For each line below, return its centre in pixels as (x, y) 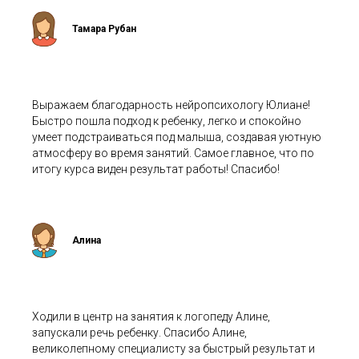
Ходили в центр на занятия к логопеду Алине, (151, 317)
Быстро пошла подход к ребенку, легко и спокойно (167, 121)
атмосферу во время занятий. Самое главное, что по (173, 153)
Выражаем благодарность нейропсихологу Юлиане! (171, 105)
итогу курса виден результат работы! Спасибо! (156, 169)
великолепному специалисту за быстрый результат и (173, 349)
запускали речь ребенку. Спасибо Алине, (139, 333)
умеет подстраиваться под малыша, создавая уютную (177, 137)
